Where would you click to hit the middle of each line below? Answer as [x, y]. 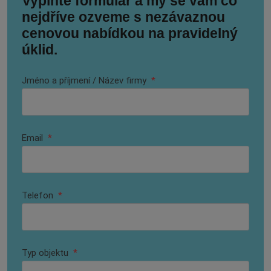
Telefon [39, 195]
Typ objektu [46, 253]
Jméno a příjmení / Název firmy [85, 80]
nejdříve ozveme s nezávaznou [123, 17]
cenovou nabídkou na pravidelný [130, 33]
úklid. [40, 50]
